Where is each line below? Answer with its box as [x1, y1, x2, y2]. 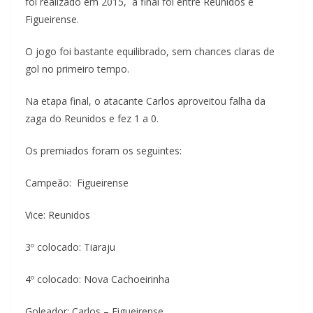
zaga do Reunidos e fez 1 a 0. [25, 111, 159, 125]
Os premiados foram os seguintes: [25, 143, 182, 157]
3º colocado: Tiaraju [25, 240, 115, 254]
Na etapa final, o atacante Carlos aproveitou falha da [25, 94, 265, 108]
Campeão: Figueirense [25, 175, 129, 189]
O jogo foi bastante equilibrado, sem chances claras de [25, 44, 275, 58]
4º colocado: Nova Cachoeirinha [25, 272, 170, 286]
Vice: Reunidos [25, 208, 90, 221]
